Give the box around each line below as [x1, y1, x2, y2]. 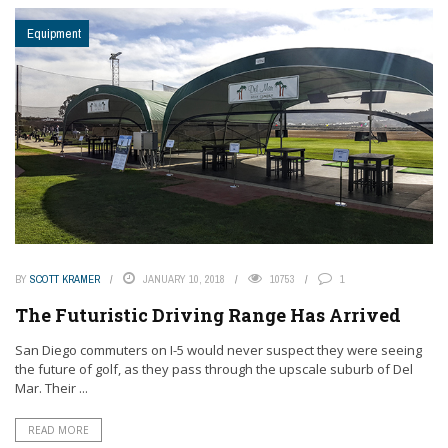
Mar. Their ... [15, 378, 88, 397]
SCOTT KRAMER [30, 271, 100, 286]
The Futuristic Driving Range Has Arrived [15, 302, 401, 327]
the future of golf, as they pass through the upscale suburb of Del [15, 359, 413, 378]
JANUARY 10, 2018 [143, 271, 225, 286]
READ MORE [28, 422, 89, 437]
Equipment [27, 25, 81, 43]
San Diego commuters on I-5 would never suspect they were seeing [15, 340, 422, 359]
